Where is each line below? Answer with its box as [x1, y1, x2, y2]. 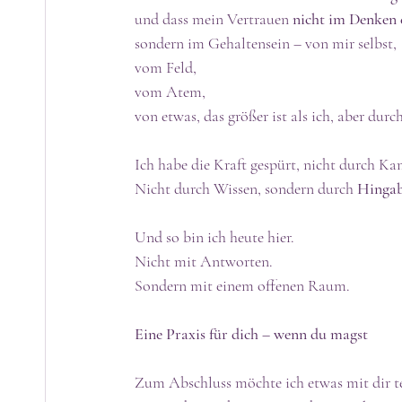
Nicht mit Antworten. [135, 250, 273, 271]
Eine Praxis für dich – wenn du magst [135, 323, 368, 344]
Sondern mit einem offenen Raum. [135, 275, 350, 295]
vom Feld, [135, 57, 200, 77]
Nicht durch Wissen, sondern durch [135, 178, 357, 198]
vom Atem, [135, 81, 209, 101]
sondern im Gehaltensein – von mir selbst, [135, 32, 400, 53]
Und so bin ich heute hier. [135, 226, 298, 247]
